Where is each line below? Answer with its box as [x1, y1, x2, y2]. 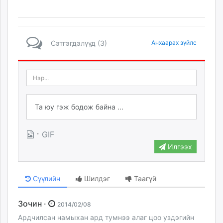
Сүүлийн [31, 174, 60, 183]
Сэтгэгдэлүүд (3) [51, 39, 107, 47]
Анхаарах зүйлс [151, 39, 197, 46]
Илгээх [166, 142, 192, 151]
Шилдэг [82, 174, 111, 183]
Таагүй [132, 174, 157, 183]
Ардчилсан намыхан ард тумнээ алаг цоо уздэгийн [18, 213, 194, 222]
